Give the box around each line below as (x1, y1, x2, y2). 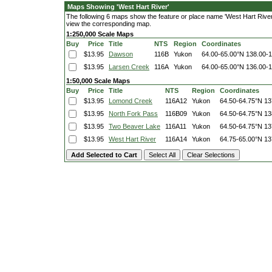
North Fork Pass (109, 110, 158, 117)
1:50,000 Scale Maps (66, 77, 130, 84)
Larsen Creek (109, 63, 149, 70)
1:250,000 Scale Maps (66, 30, 134, 38)
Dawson (109, 50, 133, 58)
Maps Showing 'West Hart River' (67, 3, 169, 10)
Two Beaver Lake (109, 123, 160, 130)
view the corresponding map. (66, 20, 151, 27)
